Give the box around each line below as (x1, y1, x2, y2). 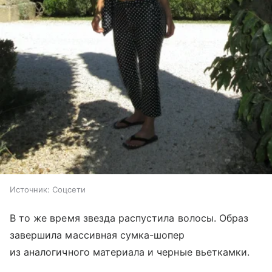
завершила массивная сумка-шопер (10, 228, 185, 241)
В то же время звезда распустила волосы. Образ (10, 211, 249, 224)
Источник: (10, 184, 50, 194)
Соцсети (52, 184, 86, 194)
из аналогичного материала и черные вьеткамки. (10, 245, 250, 258)
